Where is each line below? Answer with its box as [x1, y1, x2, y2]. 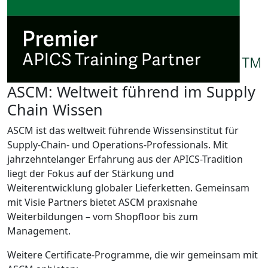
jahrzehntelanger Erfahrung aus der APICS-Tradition [7, 153, 243, 166]
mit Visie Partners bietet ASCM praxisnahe [7, 196, 197, 209]
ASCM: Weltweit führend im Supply [7, 81, 255, 102]
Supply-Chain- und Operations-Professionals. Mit [7, 138, 228, 152]
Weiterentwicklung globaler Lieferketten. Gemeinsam [7, 181, 249, 195]
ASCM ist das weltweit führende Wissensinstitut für [7, 124, 239, 138]
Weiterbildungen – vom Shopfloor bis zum [7, 210, 198, 224]
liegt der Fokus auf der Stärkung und [7, 167, 174, 181]
